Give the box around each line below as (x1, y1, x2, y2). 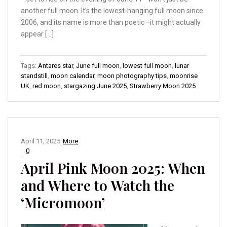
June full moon (76, 62, 120, 70)
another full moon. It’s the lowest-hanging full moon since (21, 7, 203, 15)
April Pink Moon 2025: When (21, 159, 205, 178)
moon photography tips (97, 72, 167, 80)
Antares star (38, 62, 73, 70)
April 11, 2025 (21, 137, 60, 145)
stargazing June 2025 (64, 82, 127, 90)
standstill (21, 72, 48, 80)
